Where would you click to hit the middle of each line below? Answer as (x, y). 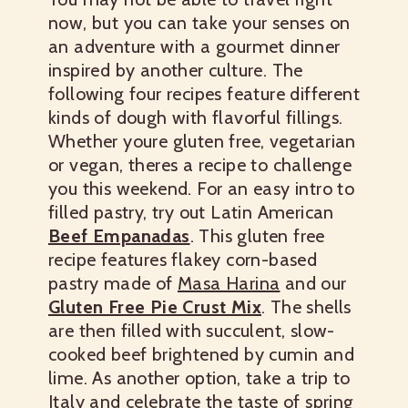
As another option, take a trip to (221, 378)
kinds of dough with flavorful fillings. (196, 118)
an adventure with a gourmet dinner (194, 47)
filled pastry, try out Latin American (191, 213)
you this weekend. (120, 189)
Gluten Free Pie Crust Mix (155, 307)
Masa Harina (229, 284)
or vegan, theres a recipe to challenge (200, 165)
